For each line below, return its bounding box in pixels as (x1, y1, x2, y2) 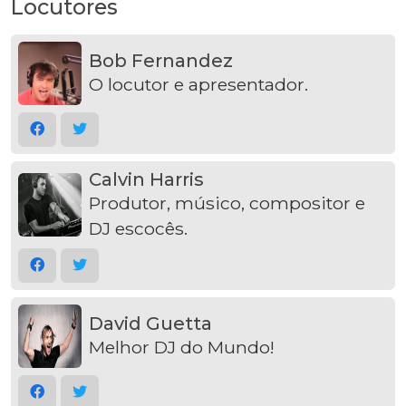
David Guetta (89, 312, 212, 334)
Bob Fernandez (89, 49, 233, 72)
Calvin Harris (89, 168, 204, 190)
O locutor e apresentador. (89, 72, 308, 95)
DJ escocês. (89, 217, 188, 239)
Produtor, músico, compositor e (89, 191, 365, 214)
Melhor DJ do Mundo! (89, 335, 275, 358)
